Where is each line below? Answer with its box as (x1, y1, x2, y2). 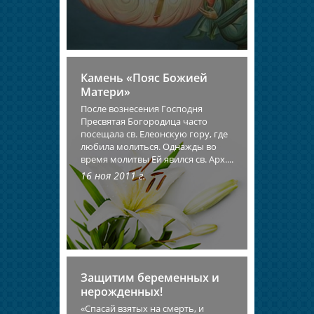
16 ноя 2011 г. (81, 169, 146, 183)
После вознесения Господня (81, 102, 203, 116)
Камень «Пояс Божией (81, 70, 207, 86)
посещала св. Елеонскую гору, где (81, 128, 228, 141)
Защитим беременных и (81, 269, 219, 285)
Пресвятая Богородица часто (81, 115, 207, 128)
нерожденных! (81, 283, 163, 299)
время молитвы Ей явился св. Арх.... (81, 153, 233, 166)
